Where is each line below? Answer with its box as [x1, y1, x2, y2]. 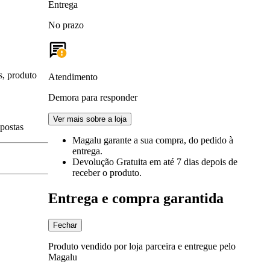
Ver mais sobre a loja [53, 114, 127, 124]
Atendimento [48, 71, 98, 82]
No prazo [48, 19, 84, 30]
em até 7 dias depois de [149, 156, 237, 167]
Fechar [53, 220, 77, 230]
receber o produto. [72, 167, 142, 178]
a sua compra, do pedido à [134, 134, 233, 145]
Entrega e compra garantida [48, 190, 224, 206]
